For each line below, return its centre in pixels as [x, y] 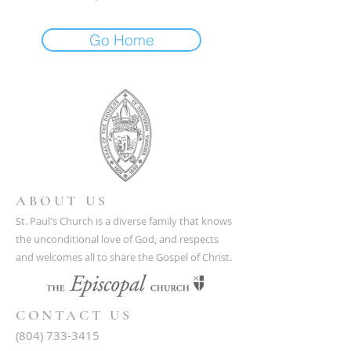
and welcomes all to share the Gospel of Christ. [124, 257]
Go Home [121, 40]
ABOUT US [62, 201]
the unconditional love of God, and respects [117, 239]
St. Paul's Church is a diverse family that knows [124, 221]
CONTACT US [74, 315]
